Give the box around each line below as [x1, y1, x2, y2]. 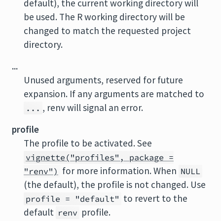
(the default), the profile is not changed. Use [24, 179, 206, 190]
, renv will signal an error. [42, 102, 143, 113]
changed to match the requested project [24, 25, 191, 37]
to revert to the [121, 192, 187, 204]
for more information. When [60, 165, 179, 177]
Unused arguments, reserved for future [24, 74, 183, 86]
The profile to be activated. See [24, 137, 152, 149]
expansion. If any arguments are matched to [24, 88, 204, 100]
